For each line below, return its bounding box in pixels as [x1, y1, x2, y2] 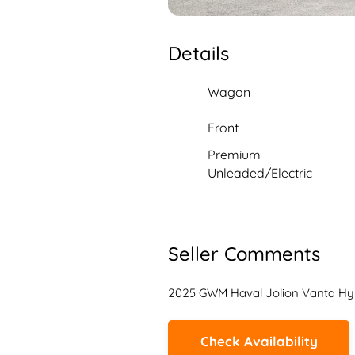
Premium [208, 146, 261, 162]
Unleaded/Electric [208, 164, 312, 181]
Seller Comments [168, 242, 320, 265]
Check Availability [200, 332, 318, 349]
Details [168, 41, 229, 65]
